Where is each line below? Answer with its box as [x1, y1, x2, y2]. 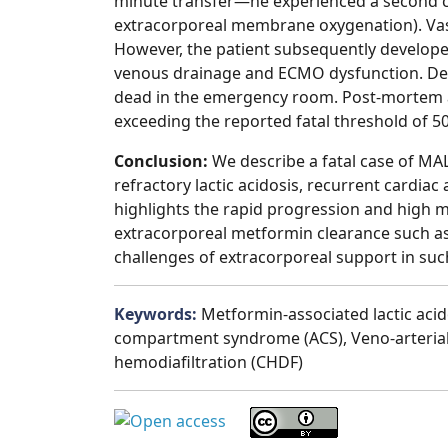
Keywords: [114, 303, 201, 325]
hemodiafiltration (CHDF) [114, 351, 303, 373]
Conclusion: [114, 150, 212, 172]
